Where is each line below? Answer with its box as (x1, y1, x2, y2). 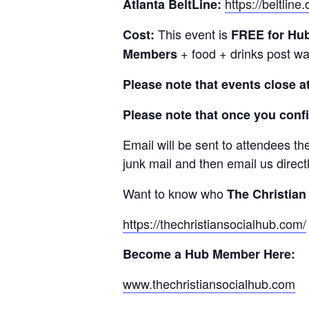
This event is (154, 24, 231, 43)
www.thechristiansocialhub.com (123, 274, 295, 292)
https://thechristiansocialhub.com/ (123, 214, 306, 232)
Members (123, 44, 177, 63)
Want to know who (123, 183, 227, 202)
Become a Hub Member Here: (123, 244, 295, 263)
